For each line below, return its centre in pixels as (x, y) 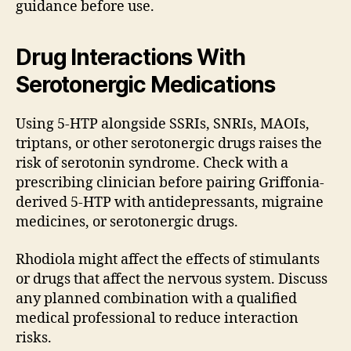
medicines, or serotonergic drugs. (127, 223)
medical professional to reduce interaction (157, 318)
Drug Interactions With (130, 58)
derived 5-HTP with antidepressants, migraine (170, 203)
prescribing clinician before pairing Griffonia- (170, 183)
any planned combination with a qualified (156, 299)
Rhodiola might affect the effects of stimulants (168, 259)
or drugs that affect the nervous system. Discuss (172, 279)
